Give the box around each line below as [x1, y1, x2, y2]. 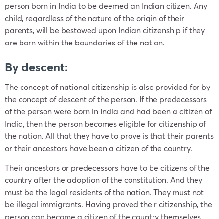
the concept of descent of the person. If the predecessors [5, 94, 207, 104]
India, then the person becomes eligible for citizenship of [5, 118, 206, 129]
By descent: [5, 59, 67, 75]
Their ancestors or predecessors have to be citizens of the [5, 162, 210, 173]
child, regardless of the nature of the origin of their [5, 13, 184, 23]
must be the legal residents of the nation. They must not [5, 187, 204, 197]
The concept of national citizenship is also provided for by [5, 82, 210, 92]
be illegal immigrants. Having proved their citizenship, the [5, 199, 212, 209]
